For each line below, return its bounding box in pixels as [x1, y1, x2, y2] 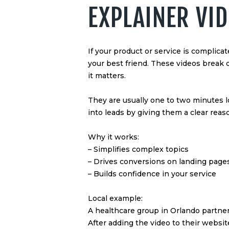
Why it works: [88, 132, 139, 142]
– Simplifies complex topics [88, 145, 189, 154]
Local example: [88, 194, 143, 203]
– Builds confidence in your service [88, 169, 216, 179]
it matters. [88, 71, 126, 81]
